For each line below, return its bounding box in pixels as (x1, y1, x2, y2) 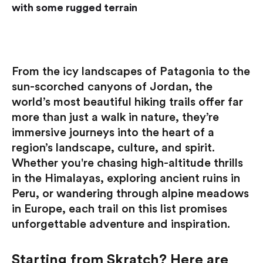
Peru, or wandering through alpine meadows (12, 188, 249, 200)
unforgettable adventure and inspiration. (12, 218, 230, 231)
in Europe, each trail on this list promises (12, 203, 227, 215)
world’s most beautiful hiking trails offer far (12, 96, 243, 109)
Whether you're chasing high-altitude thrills (12, 157, 243, 170)
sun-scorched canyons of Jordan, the (12, 81, 213, 93)
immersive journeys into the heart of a (12, 127, 214, 139)
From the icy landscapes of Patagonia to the (12, 66, 250, 78)
